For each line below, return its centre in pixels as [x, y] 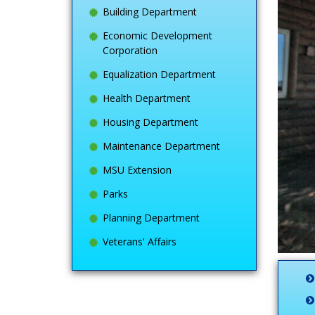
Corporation [130, 50]
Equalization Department [159, 74]
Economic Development [157, 35]
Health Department [147, 98]
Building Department [150, 11]
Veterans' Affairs [140, 241]
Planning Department [151, 217]
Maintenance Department [161, 146]
